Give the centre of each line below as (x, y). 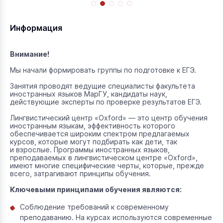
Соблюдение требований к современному (94, 207)
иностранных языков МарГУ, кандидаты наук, (89, 94)
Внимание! (30, 54)
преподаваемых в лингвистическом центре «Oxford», (104, 158)
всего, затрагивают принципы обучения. (80, 173)
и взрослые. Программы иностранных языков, (90, 150)
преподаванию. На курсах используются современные (116, 217)
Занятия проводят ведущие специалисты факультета (103, 86)
